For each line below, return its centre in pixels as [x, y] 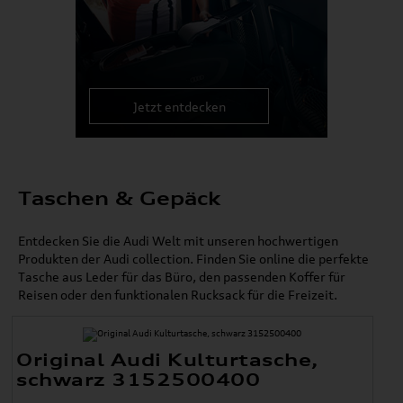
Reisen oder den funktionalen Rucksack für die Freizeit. [178, 295]
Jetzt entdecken [179, 107]
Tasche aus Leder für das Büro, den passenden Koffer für [182, 277]
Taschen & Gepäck [119, 198]
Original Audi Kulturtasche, [167, 360]
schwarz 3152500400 [139, 380]
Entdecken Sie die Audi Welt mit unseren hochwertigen [178, 241]
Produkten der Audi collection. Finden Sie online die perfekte [193, 259]
